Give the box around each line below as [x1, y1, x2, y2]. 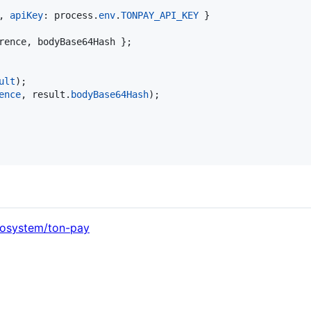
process [54, 10, 93, 22]
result [32, 89, 65, 101]
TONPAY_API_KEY [121, 10, 199, 22]
